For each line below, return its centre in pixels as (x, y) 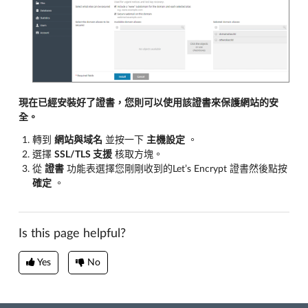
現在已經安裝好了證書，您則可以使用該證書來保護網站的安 (148, 103)
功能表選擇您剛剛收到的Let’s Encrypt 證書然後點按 (176, 169)
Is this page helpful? (72, 234)
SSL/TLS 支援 (83, 155)
